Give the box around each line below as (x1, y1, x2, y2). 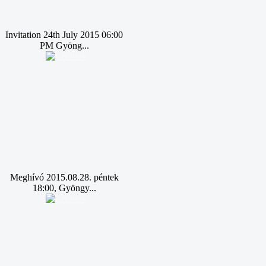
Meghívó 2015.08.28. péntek (9, 172, 119, 182)
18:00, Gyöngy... (32, 183, 96, 193)
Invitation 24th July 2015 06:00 (5, 30, 123, 40)
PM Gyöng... (39, 40, 89, 50)
